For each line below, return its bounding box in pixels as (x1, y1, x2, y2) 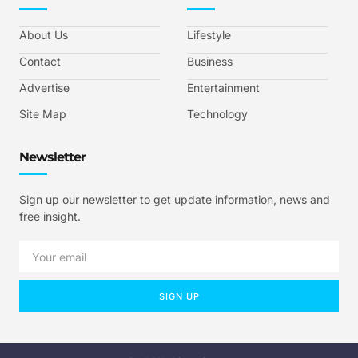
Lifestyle (187, 27, 231, 42)
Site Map (19, 106, 66, 121)
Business (187, 54, 233, 68)
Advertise (19, 80, 70, 94)
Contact (19, 54, 61, 68)
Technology (187, 106, 248, 121)
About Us (19, 27, 68, 42)
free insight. (19, 209, 81, 223)
